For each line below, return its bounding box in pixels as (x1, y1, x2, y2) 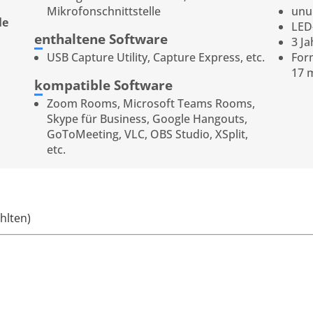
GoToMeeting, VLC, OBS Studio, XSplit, (47, 126, 249, 142)
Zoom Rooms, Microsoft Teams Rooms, (47, 95, 256, 111)
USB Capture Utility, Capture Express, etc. (47, 49, 265, 65)
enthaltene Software (34, 29, 168, 48)
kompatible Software (34, 75, 173, 94)
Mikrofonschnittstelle (47, 3, 161, 19)
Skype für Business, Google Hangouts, (47, 110, 248, 126)
